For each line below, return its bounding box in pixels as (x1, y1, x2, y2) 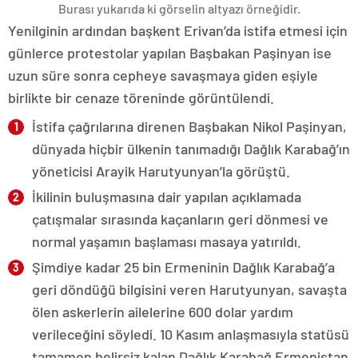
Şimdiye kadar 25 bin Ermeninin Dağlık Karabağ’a (32, 257, 335, 276)
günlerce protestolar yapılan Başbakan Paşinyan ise (8, 43, 332, 62)
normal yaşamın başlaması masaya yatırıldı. (32, 232, 301, 250)
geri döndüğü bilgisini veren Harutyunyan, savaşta (32, 280, 347, 298)
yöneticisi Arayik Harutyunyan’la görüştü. (32, 161, 290, 180)
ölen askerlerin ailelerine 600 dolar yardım (32, 302, 293, 320)
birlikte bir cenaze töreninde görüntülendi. (8, 88, 274, 106)
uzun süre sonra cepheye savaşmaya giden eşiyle (8, 66, 318, 84)
